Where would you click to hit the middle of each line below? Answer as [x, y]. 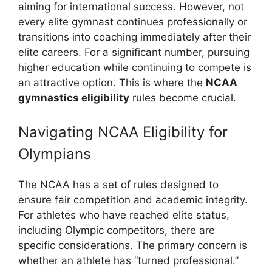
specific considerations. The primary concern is [133, 245]
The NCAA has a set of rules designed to [118, 184]
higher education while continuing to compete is [135, 67]
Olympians [55, 154]
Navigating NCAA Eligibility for [123, 132]
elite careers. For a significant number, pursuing [134, 52]
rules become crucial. [183, 98]
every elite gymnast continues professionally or [133, 22]
